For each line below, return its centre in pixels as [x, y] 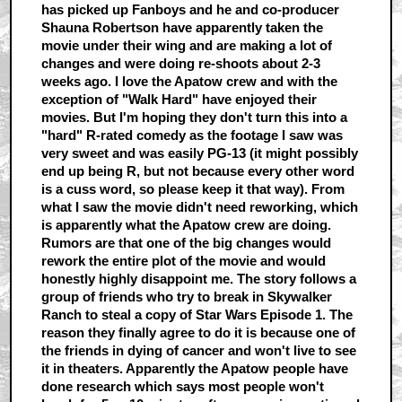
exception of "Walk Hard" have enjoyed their [179, 99]
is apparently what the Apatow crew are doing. [186, 224]
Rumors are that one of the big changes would [186, 242]
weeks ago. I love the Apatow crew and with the [189, 81]
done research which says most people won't [182, 386]
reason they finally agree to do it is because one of [198, 332]
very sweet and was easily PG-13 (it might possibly [199, 153]
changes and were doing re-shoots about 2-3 [180, 63]
